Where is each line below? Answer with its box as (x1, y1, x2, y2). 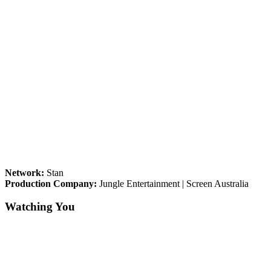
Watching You (5, 200, 75, 214)
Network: (5, 167, 44, 178)
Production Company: (5, 178, 97, 189)
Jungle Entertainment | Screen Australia (97, 178, 249, 189)
